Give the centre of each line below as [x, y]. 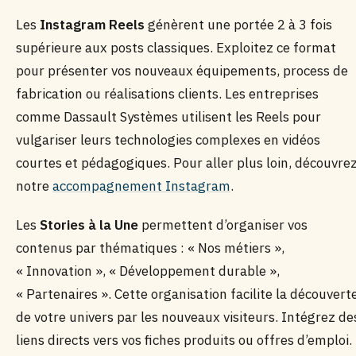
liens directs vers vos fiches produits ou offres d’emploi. [184, 340]
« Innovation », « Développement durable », [148, 271]
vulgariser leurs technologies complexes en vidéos [168, 140]
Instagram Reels [92, 25]
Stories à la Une [89, 225]
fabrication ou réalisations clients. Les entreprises [167, 94]
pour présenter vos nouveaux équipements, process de [182, 71]
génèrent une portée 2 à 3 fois [238, 25]
